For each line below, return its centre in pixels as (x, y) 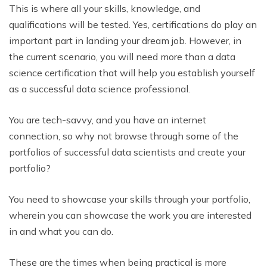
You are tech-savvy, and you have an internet (108, 119)
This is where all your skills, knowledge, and (105, 8)
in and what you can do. (61, 231)
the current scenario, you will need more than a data (122, 56)
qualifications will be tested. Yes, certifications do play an (133, 24)
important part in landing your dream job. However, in (125, 40)
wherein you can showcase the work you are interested (130, 215)
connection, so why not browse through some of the (124, 136)
